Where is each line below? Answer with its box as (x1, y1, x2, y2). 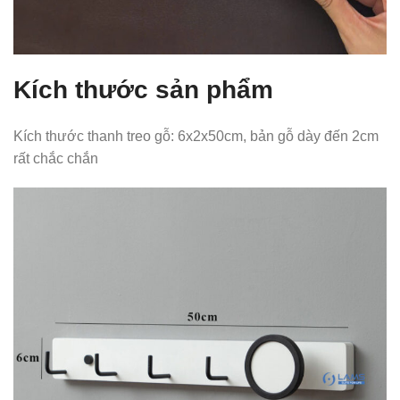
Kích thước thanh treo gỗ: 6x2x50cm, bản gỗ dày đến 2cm (13, 129, 379, 145)
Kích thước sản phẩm (13, 76, 273, 104)
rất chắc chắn (13, 151, 98, 167)
